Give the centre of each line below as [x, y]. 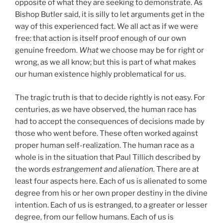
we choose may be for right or [152, 51]
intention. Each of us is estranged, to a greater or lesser [111, 205]
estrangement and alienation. [104, 169]
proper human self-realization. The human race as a [105, 145]
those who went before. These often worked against [107, 133]
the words [33, 169]
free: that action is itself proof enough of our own [101, 39]
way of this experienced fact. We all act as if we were [107, 27]
